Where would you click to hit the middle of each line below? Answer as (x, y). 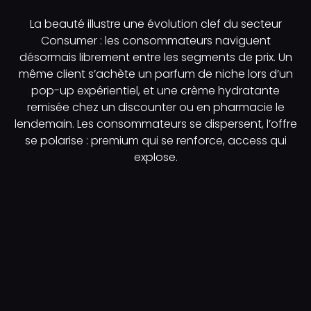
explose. (155, 157)
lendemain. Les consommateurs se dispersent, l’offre (155, 124)
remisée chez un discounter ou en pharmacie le (155, 107)
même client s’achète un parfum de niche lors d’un (155, 74)
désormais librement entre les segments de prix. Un (155, 57)
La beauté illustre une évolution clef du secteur (155, 24)
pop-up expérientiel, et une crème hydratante (155, 90)
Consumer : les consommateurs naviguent (155, 40)
